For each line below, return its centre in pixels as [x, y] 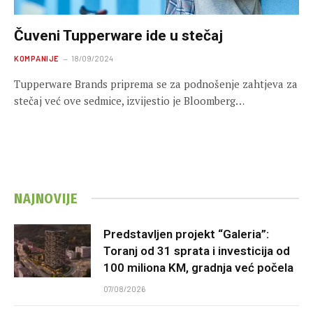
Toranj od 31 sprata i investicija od [197, 250]
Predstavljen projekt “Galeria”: [186, 234]
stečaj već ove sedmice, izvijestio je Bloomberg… [129, 100]
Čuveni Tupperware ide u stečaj [118, 35]
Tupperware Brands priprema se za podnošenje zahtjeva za [156, 83]
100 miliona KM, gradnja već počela [198, 267]
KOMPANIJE [36, 58]
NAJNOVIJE [46, 198]
